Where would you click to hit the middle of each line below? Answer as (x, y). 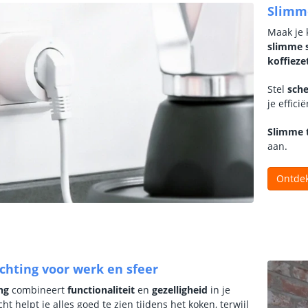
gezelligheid (180, 290)
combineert (38, 290)
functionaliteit (101, 290)
